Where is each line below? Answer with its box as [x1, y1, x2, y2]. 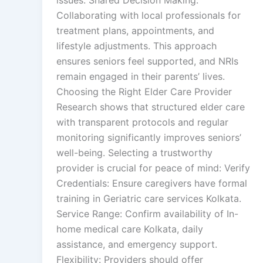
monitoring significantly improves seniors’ [56, 131, 241, 143]
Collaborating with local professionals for [56, 9, 241, 21]
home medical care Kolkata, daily [56, 223, 203, 235]
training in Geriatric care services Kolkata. [56, 193, 241, 204]
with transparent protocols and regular [56, 116, 228, 128]
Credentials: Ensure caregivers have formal [56, 177, 247, 189]
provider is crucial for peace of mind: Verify [56, 162, 250, 174]
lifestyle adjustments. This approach [56, 40, 217, 52]
